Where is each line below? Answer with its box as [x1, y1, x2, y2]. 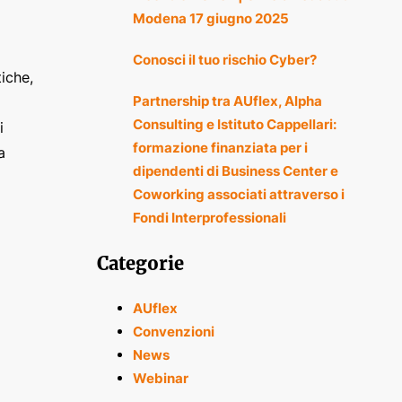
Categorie [96, 252, 184, 275]
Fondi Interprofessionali [132, 209, 286, 227]
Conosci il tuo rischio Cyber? [132, 51, 317, 69]
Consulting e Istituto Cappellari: [132, 116, 336, 134]
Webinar [132, 370, 188, 388]
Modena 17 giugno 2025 [132, 10, 289, 28]
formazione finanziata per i [132, 139, 308, 157]
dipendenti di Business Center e [132, 162, 338, 180]
